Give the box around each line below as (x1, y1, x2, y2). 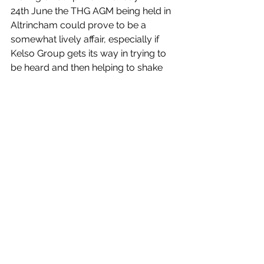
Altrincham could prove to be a (11, 19, 148, 31)
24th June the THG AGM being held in (11, 5, 173, 17)
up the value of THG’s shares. (11, 76, 136, 88)
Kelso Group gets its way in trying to (11, 48, 169, 60)
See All (161, 212, 189, 222)
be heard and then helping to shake (11, 62, 165, 74)
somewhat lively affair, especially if (11, 34, 161, 45)
